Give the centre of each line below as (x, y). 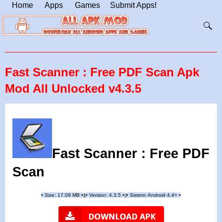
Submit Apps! (133, 5)
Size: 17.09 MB (62, 195)
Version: (98, 195)
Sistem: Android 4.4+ (154, 195)
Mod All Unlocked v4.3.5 (73, 88)
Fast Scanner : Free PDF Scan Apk (102, 72)
